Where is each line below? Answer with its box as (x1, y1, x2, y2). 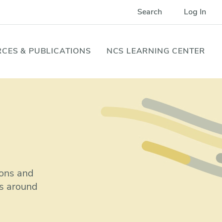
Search (137, 8, 162, 16)
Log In (183, 8, 206, 16)
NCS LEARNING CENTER (106, 48, 206, 55)
